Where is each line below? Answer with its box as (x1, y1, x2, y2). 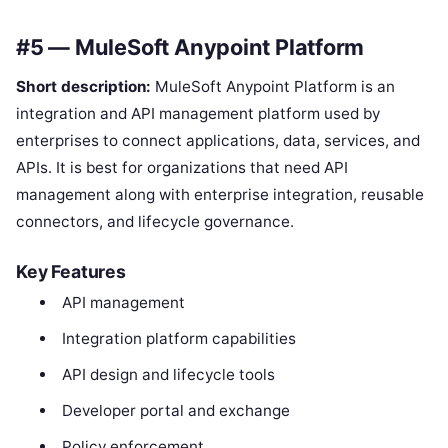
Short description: (16, 76, 151, 96)
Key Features (16, 260, 126, 282)
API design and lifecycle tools (61, 364, 275, 384)
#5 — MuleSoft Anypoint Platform (16, 34, 365, 61)
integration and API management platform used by (16, 103, 380, 123)
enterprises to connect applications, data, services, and (16, 130, 420, 150)
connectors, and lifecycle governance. (16, 211, 294, 231)
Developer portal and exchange (61, 400, 290, 420)
